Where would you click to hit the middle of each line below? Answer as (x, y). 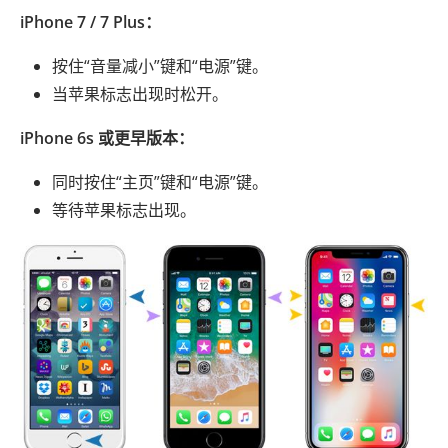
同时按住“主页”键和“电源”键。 (160, 182)
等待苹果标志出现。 (124, 210)
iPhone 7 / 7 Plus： (90, 22)
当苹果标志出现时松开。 (140, 94)
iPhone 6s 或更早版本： (107, 138)
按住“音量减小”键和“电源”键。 (160, 66)
